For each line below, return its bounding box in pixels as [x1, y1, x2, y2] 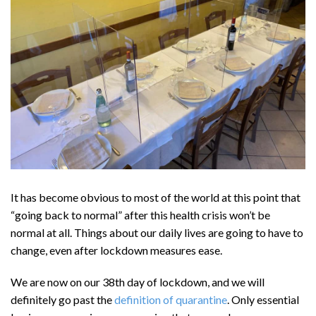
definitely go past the [11, 293, 114, 307]
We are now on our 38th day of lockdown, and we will [11, 275, 265, 289]
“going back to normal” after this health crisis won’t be [11, 207, 270, 221]
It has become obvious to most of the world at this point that [11, 190, 300, 204]
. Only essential [227, 293, 299, 307]
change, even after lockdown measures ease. [11, 243, 224, 257]
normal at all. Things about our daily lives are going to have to [11, 225, 303, 239]
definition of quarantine [114, 293, 227, 307]
